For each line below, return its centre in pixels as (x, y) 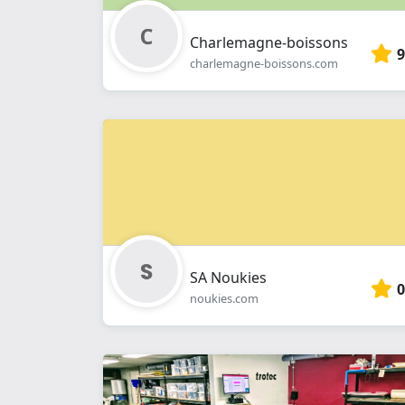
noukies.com (224, 298)
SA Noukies (228, 278)
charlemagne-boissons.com (264, 63)
